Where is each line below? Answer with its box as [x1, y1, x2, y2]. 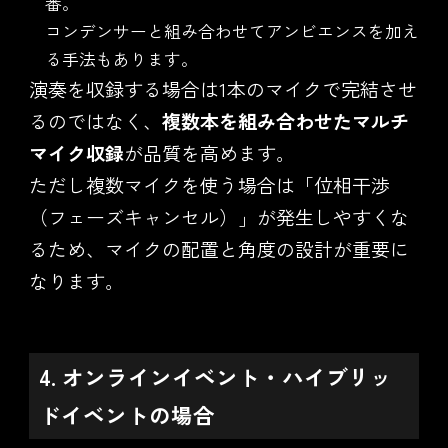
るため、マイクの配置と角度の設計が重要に [28, 234, 409, 262]
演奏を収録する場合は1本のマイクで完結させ [28, 74, 417, 102]
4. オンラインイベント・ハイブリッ [38, 360, 392, 392]
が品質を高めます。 [123, 138, 295, 166]
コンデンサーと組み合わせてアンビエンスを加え [44, 18, 419, 43]
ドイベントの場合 [38, 398, 215, 430]
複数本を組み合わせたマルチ [161, 106, 409, 134]
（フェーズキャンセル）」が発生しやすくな [28, 202, 409, 230]
